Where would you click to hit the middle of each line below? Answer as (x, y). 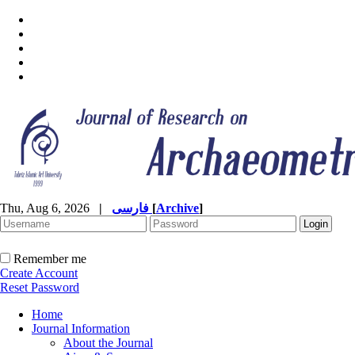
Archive (177, 208)
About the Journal (108, 343)
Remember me (50, 259)
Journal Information (81, 328)
